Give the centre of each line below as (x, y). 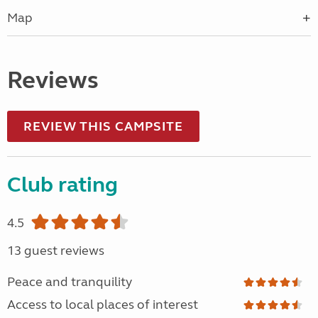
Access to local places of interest (103, 305)
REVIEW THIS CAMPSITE (103, 127)
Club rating (62, 185)
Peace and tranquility (70, 282)
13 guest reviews (56, 251)
